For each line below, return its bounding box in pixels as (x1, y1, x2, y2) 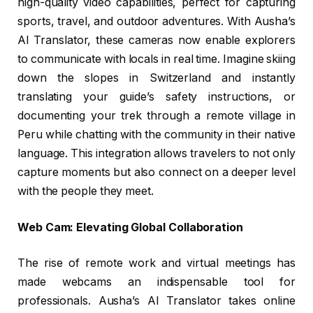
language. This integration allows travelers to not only (17, 147, 296, 161)
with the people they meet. (17, 184, 154, 198)
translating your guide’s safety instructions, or (17, 90, 296, 104)
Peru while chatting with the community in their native (17, 128, 296, 142)
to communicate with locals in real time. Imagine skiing (17, 52, 296, 66)
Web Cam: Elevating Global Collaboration (17, 220, 243, 234)
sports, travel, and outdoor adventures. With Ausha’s (17, 15, 296, 29)
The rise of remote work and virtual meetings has (17, 256, 296, 270)
